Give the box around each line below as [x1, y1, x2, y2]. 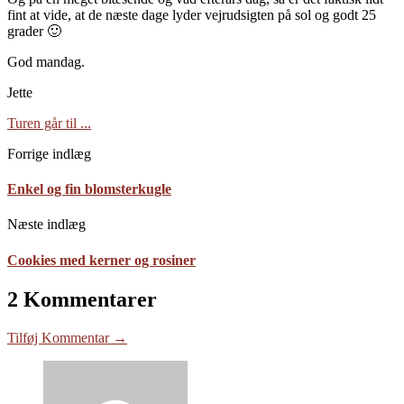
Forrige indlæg [7, 145, 91, 161]
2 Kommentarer [7, 287, 157, 311]
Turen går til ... [7, 115, 91, 131]
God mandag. [7, 53, 85, 69]
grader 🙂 [7, 23, 61, 39]
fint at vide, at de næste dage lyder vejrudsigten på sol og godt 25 [7, 6, 376, 23]
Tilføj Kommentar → [7, 329, 127, 345]
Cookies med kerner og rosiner [7, 252, 196, 268]
